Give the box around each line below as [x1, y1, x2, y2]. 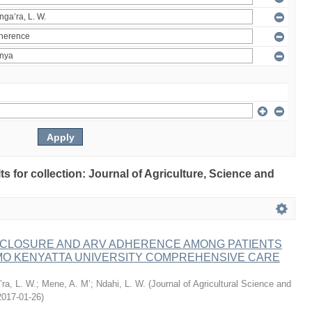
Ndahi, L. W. [96, 279, 146, 289]
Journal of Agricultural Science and [151, 279, 291, 289]
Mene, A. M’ [42, 279, 91, 289]
